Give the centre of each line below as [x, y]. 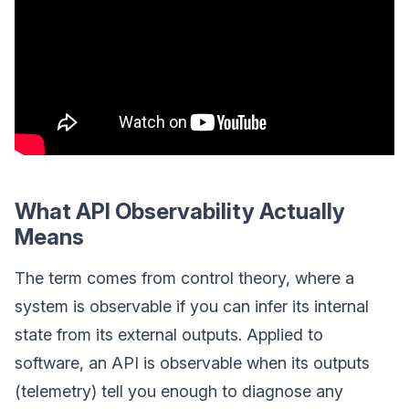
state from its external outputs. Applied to [169, 335]
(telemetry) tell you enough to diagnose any [179, 391]
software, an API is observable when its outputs [192, 363]
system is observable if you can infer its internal [192, 306]
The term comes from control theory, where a [184, 278]
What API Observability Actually [180, 211]
